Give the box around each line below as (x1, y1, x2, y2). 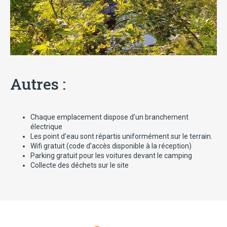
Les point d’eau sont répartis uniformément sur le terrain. (30, 132, 212, 140)
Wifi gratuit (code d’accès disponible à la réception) (30, 142, 192, 150)
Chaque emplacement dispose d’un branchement (30, 113, 188, 121)
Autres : (10, 74, 66, 94)
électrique (30, 123, 62, 131)
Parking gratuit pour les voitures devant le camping (30, 152, 192, 160)
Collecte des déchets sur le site (30, 161, 129, 169)
